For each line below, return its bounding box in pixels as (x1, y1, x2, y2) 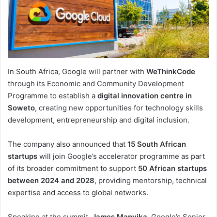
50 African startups (138, 164, 207, 173)
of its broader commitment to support (8, 164, 138, 173)
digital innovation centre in (97, 91, 192, 101)
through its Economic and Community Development (8, 79, 184, 89)
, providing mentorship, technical (94, 176, 207, 186)
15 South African (127, 139, 186, 149)
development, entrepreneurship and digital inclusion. (8, 115, 189, 125)
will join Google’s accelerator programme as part (37, 152, 205, 161)
